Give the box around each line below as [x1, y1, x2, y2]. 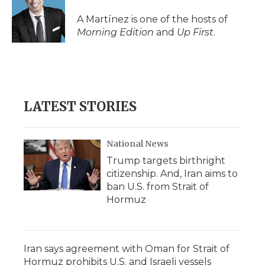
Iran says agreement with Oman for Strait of [24, 243, 230, 254]
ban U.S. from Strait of [106, 181, 209, 192]
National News [106, 138, 169, 149]
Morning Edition [77, 27, 154, 38]
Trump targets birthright [106, 155, 225, 166]
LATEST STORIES [24, 98, 137, 115]
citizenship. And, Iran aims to [106, 168, 238, 179]
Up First [177, 27, 214, 38]
